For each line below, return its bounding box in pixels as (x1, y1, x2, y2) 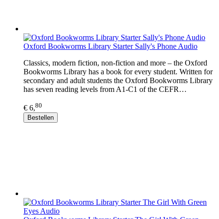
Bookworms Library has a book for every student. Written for (23, 67, 213, 76)
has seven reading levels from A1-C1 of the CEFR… (23, 85, 187, 93)
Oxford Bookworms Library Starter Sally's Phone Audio (23, 42, 197, 50)
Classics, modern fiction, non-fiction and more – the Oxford (23, 58, 207, 67)
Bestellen (27, 113, 54, 121)
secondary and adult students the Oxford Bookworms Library (23, 76, 213, 85)
